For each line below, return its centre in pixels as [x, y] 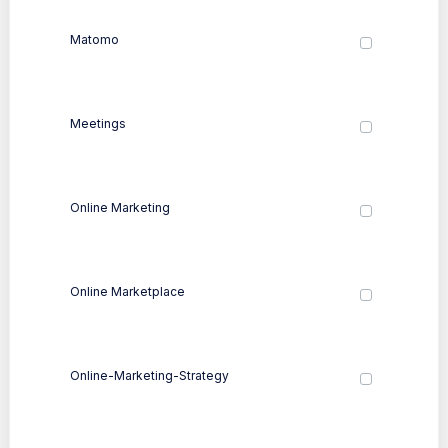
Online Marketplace [127, 291]
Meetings [98, 123]
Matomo [94, 39]
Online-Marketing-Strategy [149, 375]
